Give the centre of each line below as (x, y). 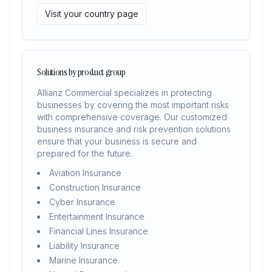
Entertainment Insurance (97, 216)
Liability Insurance (84, 246)
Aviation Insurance (85, 173)
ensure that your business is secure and (117, 141)
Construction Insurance (95, 187)
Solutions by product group (81, 72)
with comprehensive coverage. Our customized (132, 117)
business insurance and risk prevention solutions (134, 129)
